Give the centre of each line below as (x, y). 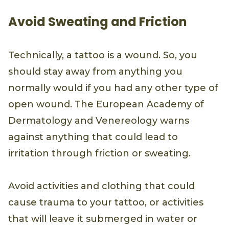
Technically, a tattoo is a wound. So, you (103, 55)
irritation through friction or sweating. (101, 154)
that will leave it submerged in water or (103, 219)
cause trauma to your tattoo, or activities (106, 203)
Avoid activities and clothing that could (101, 186)
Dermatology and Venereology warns (99, 121)
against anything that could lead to (93, 137)
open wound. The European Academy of (106, 105)
